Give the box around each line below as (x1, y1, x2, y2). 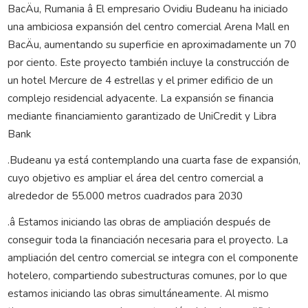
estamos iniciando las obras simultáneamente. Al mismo (7, 285, 269, 300)
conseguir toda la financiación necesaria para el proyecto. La (7, 232, 288, 247)
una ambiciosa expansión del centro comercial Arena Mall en (7, 19, 289, 34)
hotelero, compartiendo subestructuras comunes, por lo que (7, 267, 287, 283)
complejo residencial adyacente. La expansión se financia (7, 90, 274, 105)
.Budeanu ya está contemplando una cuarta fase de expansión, (7, 152, 300, 167)
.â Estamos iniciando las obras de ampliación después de (7, 214, 271, 229)
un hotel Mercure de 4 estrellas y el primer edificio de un (7, 72, 273, 87)
